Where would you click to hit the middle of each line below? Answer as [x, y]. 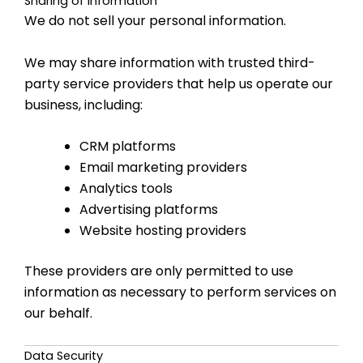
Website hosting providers [163, 231]
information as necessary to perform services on [180, 293]
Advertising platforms [149, 210]
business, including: [83, 105]
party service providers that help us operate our [179, 83]
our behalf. [58, 314]
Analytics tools [126, 189]
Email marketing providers [163, 168]
